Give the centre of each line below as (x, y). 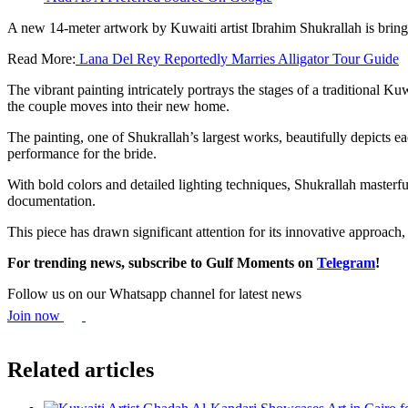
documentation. (51, 200)
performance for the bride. (82, 153)
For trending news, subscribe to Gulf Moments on (162, 262)
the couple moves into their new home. (118, 106)
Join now (36, 315)
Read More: (41, 58)
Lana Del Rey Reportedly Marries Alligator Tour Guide (237, 58)
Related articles (81, 370)
